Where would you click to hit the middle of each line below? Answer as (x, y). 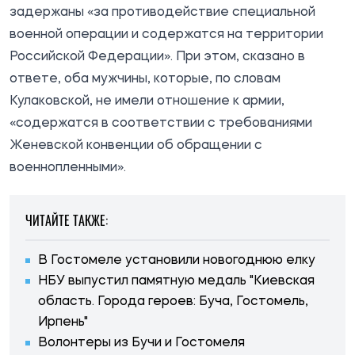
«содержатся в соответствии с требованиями (161, 123)
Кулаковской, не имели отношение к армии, (147, 101)
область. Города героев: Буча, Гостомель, (173, 302)
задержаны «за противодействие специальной (162, 12)
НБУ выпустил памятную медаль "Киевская (176, 281)
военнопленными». (68, 168)
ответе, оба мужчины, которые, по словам (145, 79)
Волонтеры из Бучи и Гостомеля (141, 343)
